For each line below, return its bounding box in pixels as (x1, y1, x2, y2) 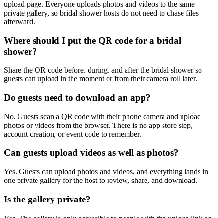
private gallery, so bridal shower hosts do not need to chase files (4, 12, 199, 20)
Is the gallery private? (4, 197, 91, 208)
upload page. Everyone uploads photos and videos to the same (4, 3, 195, 12)
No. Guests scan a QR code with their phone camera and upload (4, 115, 201, 124)
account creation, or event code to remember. (4, 133, 141, 142)
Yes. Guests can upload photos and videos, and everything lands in (4, 171, 208, 180)
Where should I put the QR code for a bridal (4, 38, 181, 49)
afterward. (4, 20, 35, 29)
